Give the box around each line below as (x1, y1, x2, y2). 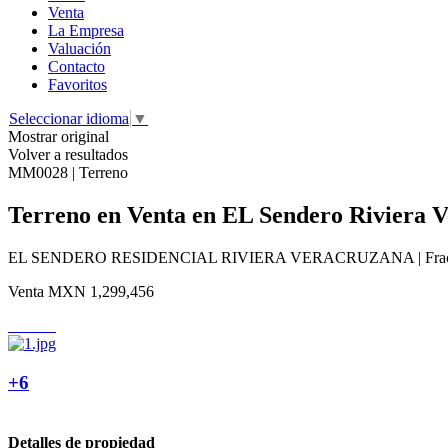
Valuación (48, 40, 111, 57)
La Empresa (48, 22, 124, 39)
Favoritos (48, 76, 107, 93)
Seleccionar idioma (9, 110, 129, 127)
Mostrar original (8, 128, 109, 145)
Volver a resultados (8, 146, 128, 163)
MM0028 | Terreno (8, 164, 128, 181)
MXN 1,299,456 (48, 282, 154, 300)
